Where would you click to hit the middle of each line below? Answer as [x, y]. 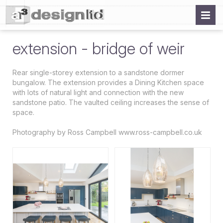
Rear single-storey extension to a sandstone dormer [98, 72]
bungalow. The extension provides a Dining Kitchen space [108, 82]
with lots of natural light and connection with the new [98, 92]
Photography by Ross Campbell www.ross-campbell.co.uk [107, 132]
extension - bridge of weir [99, 49]
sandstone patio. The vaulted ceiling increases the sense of [111, 102]
